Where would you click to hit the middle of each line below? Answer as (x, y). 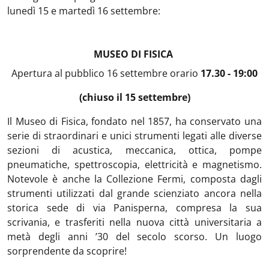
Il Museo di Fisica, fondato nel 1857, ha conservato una (134, 121)
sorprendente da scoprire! (67, 251)
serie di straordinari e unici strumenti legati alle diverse (134, 136)
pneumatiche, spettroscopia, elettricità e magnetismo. (134, 165)
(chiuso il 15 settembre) (134, 97)
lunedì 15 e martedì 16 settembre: (84, 11)
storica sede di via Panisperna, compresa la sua (134, 208)
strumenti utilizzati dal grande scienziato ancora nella (134, 193)
